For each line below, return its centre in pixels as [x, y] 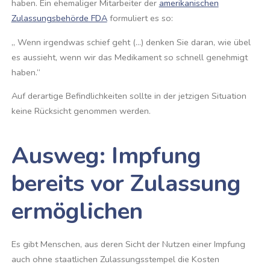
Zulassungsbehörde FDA [59, 18]
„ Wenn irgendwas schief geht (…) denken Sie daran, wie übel [131, 42]
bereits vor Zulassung [126, 183]
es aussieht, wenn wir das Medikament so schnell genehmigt [129, 57]
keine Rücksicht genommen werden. [81, 111]
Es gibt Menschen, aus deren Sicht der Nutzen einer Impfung [128, 244]
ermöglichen [77, 211]
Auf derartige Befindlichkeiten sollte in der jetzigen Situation [129, 96]
